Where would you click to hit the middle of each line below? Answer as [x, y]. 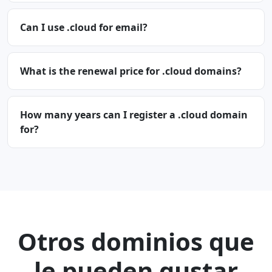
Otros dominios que [136, 241]
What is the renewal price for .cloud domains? [131, 71]
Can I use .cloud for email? [84, 27]
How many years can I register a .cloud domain [134, 115]
